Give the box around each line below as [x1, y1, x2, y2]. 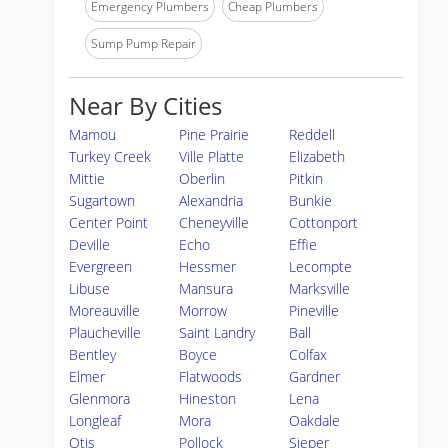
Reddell [289, 125, 336, 144]
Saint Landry [179, 323, 256, 342]
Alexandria [179, 191, 244, 210]
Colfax [289, 345, 328, 364]
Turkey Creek [69, 147, 151, 166]
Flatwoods [179, 367, 243, 386]
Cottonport [289, 213, 359, 232]
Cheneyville [179, 213, 250, 232]
